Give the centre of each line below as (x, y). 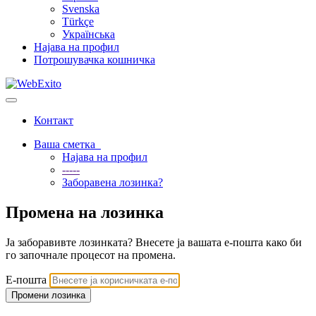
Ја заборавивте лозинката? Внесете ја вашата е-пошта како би (154, 242)
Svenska (81, 9)
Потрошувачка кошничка (95, 60)
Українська (89, 34)
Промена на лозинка (85, 212)
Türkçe (78, 22)
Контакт (54, 120)
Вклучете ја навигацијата (64, 105)
